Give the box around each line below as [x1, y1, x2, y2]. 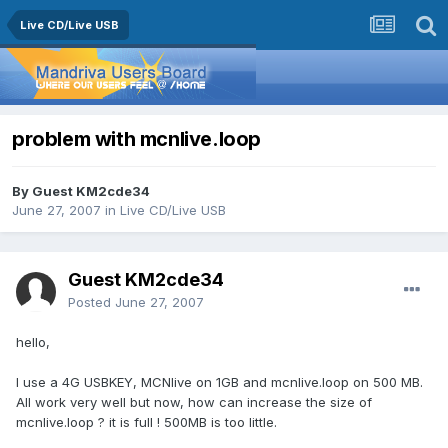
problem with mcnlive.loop [12, 127, 261, 152]
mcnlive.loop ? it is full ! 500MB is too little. [16, 414, 277, 431]
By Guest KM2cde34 [12, 183, 150, 200]
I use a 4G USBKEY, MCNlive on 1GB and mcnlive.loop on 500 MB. [16, 374, 423, 391]
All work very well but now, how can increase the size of [16, 394, 372, 411]
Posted [68, 294, 115, 311]
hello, [16, 334, 50, 351]
